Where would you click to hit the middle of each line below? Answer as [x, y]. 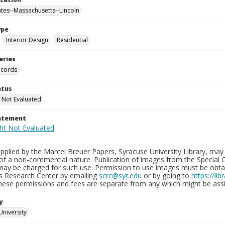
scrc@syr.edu [120, 176]
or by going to [166, 176]
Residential [72, 40]
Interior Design [27, 40]
